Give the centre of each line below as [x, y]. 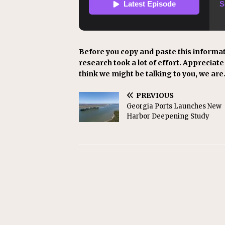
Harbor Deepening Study [168, 117]
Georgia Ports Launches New [174, 106]
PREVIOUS [155, 96]
